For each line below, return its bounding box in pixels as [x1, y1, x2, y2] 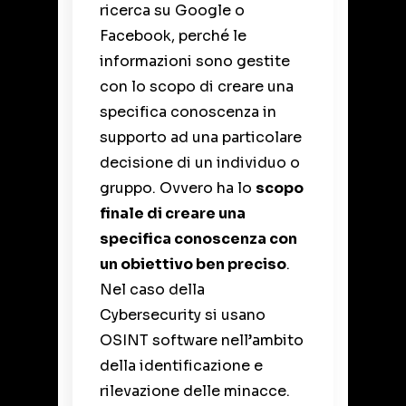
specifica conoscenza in [100, 101, 276, 121]
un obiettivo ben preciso [100, 254, 286, 274]
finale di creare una [100, 203, 246, 223]
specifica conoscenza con [100, 228, 297, 248]
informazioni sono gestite [100, 51, 290, 71]
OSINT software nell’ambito [100, 330, 304, 350]
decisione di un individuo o [100, 152, 300, 172]
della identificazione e [100, 355, 263, 375]
